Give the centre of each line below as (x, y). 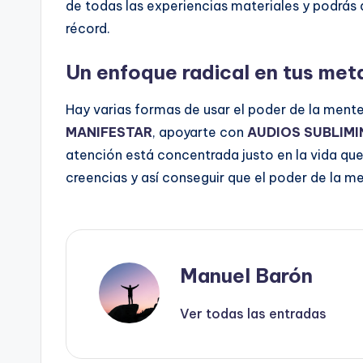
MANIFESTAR (109, 132)
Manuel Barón (246, 275)
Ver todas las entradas (253, 314)
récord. (88, 28)
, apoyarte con (200, 132)
